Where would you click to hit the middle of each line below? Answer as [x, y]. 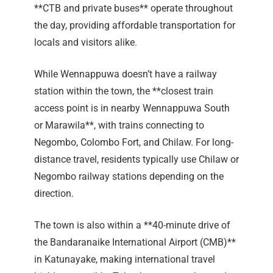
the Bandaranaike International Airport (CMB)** [135, 243]
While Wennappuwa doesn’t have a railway [126, 74]
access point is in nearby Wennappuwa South [132, 108]
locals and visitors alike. [86, 43]
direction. [54, 194]
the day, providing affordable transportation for [135, 26]
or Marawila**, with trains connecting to [119, 126]
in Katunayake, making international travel [125, 260]
